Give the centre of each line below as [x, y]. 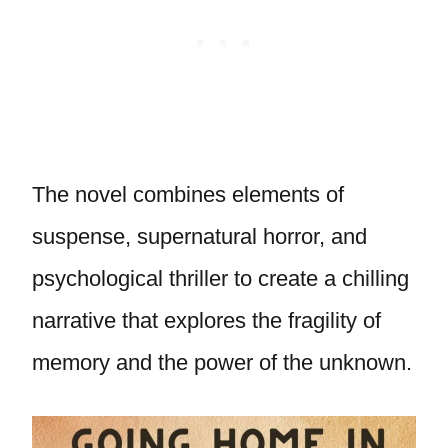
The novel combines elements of [188, 194]
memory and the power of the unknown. [222, 362]
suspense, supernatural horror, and [199, 236]
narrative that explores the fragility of [206, 320]
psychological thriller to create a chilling [220, 278]
